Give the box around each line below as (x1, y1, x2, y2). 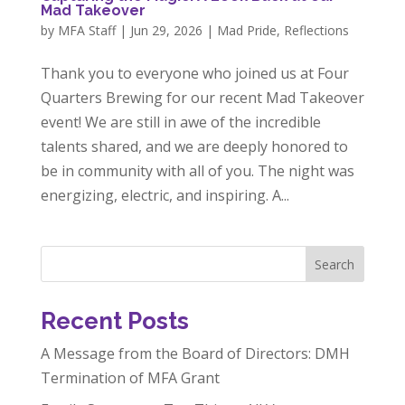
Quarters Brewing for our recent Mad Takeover (40, 87, 364, 108)
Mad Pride (216, 21, 277, 39)
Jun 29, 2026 (129, 21, 202, 39)
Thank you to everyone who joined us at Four (40, 62, 349, 83)
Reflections (283, 21, 349, 39)
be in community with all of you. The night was (40, 160, 354, 181)
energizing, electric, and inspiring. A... (40, 184, 289, 205)
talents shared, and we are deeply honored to (40, 136, 348, 156)
